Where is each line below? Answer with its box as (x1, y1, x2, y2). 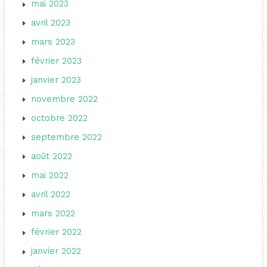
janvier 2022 (31, 246, 82, 257)
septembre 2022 (31, 131, 103, 142)
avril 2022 (31, 188, 71, 200)
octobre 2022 (31, 112, 88, 123)
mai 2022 (31, 169, 69, 181)
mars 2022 (31, 207, 76, 219)
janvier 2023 (31, 74, 82, 85)
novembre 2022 (31, 93, 98, 104)
